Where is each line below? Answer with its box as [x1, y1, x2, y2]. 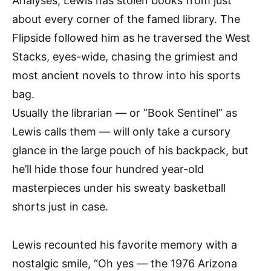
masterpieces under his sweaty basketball [12, 181, 226, 194]
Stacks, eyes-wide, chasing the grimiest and [12, 50, 238, 63]
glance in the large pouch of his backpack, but [12, 143, 249, 157]
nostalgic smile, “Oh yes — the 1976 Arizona [12, 256, 237, 270]
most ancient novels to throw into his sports [12, 68, 240, 82]
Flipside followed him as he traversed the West [12, 31, 250, 44]
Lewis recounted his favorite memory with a [12, 238, 237, 251]
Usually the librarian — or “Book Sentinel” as [12, 106, 237, 119]
